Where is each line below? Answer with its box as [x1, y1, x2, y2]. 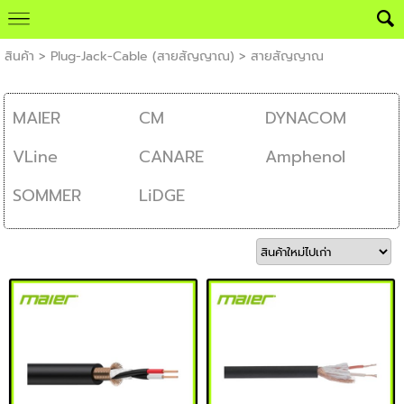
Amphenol [264, 144, 345, 170]
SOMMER [13, 183, 82, 208]
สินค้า [4, 47, 34, 66]
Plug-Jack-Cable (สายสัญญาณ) [50, 47, 234, 66]
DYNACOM [264, 106, 346, 131]
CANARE [138, 144, 204, 170]
